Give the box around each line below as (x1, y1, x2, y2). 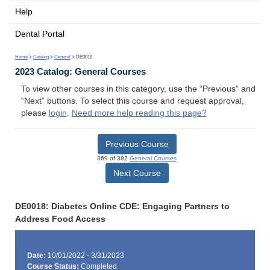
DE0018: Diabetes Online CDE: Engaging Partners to (15, 201, 230, 211)
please (21, 108, 49, 118)
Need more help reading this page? (72, 108, 207, 118)
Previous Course (105, 139, 169, 149)
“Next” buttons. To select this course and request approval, (21, 96, 244, 106)
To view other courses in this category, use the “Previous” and (21, 84, 256, 94)
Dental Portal (15, 29, 64, 39)
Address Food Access (15, 214, 105, 224)
